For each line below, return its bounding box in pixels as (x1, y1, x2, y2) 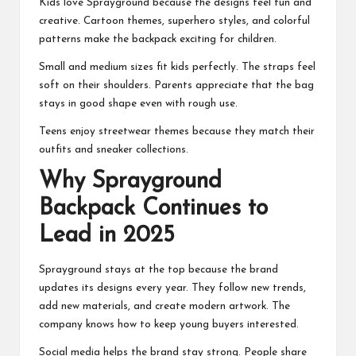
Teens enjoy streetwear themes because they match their (39, 126, 315, 137)
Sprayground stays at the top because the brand (39, 265, 278, 276)
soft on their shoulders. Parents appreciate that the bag (39, 80, 314, 91)
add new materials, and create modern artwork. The (39, 301, 290, 312)
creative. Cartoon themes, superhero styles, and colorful (39, 16, 310, 27)
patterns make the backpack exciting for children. (39, 34, 277, 45)
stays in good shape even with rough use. (39, 99, 238, 110)
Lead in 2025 (39, 224, 175, 248)
